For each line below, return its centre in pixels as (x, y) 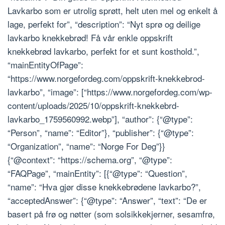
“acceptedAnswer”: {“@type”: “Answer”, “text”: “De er (107, 200)
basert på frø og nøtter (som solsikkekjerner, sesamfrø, (111, 213)
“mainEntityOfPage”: (45, 64)
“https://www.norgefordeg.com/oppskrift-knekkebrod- (106, 78)
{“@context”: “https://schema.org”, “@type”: (90, 159)
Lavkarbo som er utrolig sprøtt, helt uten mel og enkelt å (113, 10)
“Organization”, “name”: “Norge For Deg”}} (86, 146)
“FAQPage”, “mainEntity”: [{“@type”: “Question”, (97, 173)
